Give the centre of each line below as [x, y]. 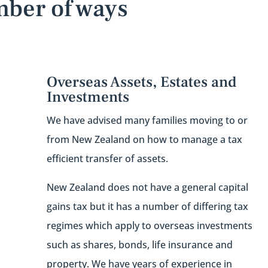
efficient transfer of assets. [107, 159]
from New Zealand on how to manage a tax [144, 140]
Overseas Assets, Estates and [141, 82]
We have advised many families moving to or [147, 121]
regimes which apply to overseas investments [149, 226]
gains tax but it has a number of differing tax [147, 207]
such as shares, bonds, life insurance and [139, 245]
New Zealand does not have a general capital [147, 188]
